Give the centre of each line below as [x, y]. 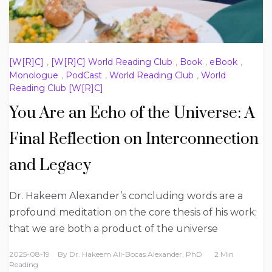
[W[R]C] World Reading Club [112, 62]
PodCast [84, 75]
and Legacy [50, 165]
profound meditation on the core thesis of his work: [133, 212]
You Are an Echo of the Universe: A [132, 113]
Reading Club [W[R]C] [56, 88]
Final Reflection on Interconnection [134, 139]
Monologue [34, 75]
